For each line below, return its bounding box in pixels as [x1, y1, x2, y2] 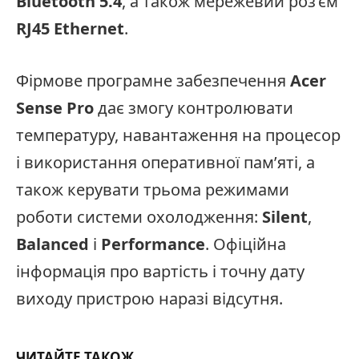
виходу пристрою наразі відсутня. [16, 288, 283, 310]
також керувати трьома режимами [16, 179, 289, 201]
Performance [101, 233, 205, 256]
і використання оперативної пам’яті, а [16, 151, 315, 174]
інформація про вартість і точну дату [16, 260, 305, 283]
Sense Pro [16, 97, 94, 119]
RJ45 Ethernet [16, 18, 124, 40]
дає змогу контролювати [94, 97, 293, 119]
